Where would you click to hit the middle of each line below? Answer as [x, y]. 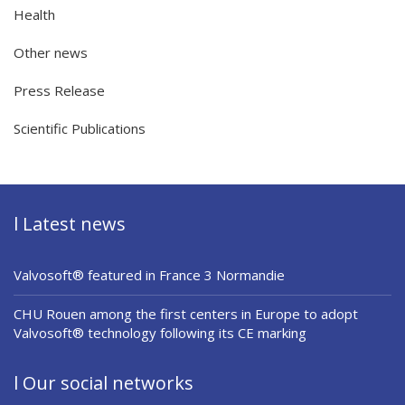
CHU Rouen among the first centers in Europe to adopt [186, 314]
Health [34, 15]
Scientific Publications [80, 129]
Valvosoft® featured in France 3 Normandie [149, 275]
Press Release [59, 91]
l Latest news [70, 224]
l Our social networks [104, 383]
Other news [51, 53]
